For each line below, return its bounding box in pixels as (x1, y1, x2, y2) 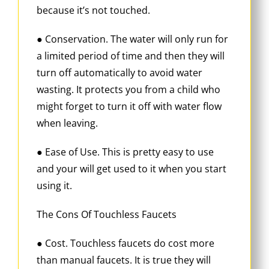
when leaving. (37, 116, 98, 130)
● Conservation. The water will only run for (37, 32, 228, 46)
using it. (37, 178, 72, 192)
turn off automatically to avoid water (37, 65, 202, 79)
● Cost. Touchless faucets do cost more (37, 236, 214, 250)
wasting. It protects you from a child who (37, 82, 220, 96)
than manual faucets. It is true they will (37, 253, 211, 267)
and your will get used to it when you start (37, 162, 226, 175)
